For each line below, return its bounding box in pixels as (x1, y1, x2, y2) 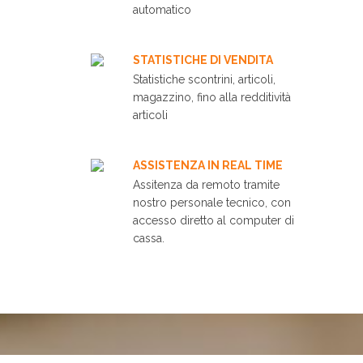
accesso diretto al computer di (133, 214, 294, 228)
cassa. (133, 232, 164, 246)
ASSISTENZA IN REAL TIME (133, 159, 283, 173)
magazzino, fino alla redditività (133, 91, 291, 105)
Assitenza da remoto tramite (133, 178, 280, 192)
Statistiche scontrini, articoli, (133, 73, 275, 87)
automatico (133, 3, 191, 17)
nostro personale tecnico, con (133, 196, 291, 210)
